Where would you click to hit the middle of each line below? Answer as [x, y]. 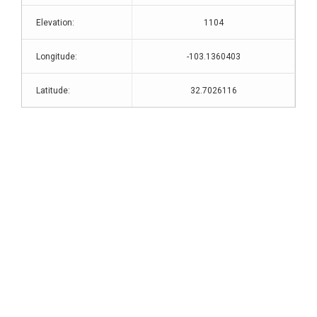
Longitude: [57, 57]
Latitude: [53, 91]
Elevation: [55, 23]
